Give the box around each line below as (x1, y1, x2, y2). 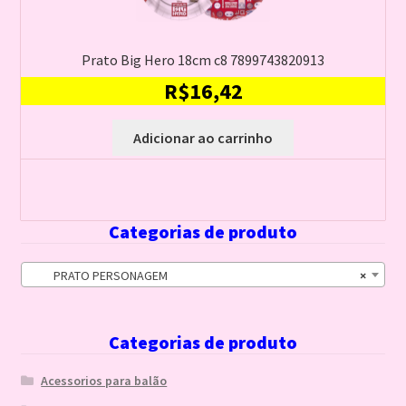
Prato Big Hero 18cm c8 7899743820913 (82, 51, 324, 70)
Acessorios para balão (41, 372, 168, 389)
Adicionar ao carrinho (133, 128, 273, 147)
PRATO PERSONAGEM (28, 267, 168, 285)
